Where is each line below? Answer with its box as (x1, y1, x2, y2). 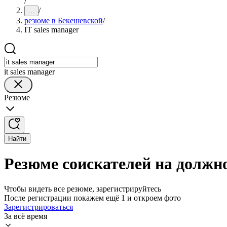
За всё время (4, 211, 47, 220)
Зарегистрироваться (4, 202, 73, 211)
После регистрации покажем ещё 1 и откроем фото (4, 193, 181, 202)
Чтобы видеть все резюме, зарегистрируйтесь (4, 184, 161, 193)
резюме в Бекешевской (24, 16, 103, 25)
